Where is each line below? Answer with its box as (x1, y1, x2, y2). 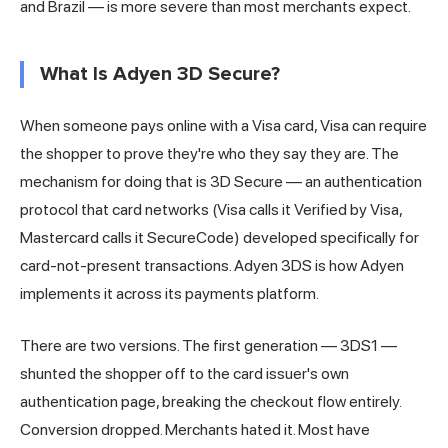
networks (145, 199, 209, 219)
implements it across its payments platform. (20, 283, 319, 303)
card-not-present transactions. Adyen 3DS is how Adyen (20, 255, 404, 275)
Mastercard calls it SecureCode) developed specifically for (20, 227, 419, 247)
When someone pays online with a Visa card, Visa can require (20, 115, 427, 135)
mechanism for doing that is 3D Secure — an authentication (20, 171, 422, 191)
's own (307, 363, 349, 383)
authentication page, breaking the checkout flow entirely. (20, 391, 401, 411)
